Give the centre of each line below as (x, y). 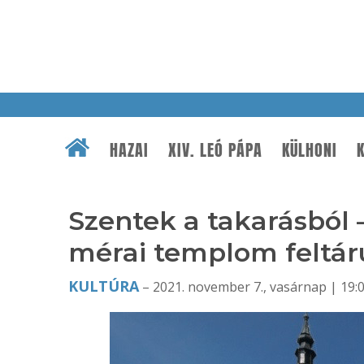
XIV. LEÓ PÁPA (215, 150)
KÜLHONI (310, 150)
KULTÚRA (104, 286)
